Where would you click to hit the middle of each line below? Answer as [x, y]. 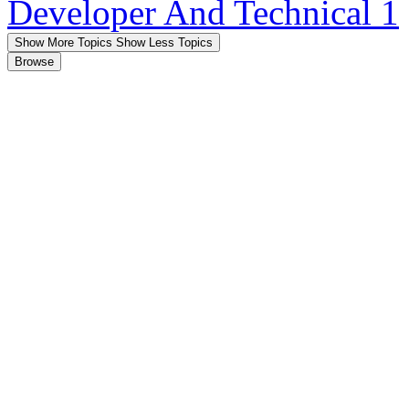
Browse [34, 62]
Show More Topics [63, 43]
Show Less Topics [164, 43]
